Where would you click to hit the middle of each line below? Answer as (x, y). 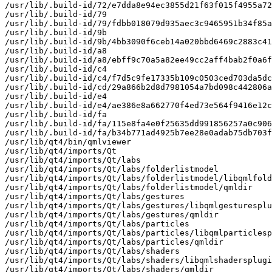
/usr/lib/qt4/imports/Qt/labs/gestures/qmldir (112, 214)
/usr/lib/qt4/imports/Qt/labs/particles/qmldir (114, 242)
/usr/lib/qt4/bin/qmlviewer (68, 141)
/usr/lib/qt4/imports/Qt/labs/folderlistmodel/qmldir (129, 187)
